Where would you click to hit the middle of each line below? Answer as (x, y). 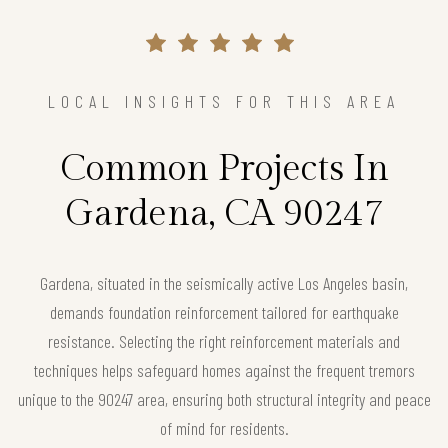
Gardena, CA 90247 (224, 213)
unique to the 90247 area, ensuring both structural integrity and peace (224, 398)
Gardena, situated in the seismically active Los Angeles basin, (224, 282)
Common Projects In (224, 168)
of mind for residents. (224, 427)
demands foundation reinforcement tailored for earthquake (224, 311)
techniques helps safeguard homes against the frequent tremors (224, 369)
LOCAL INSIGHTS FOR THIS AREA (224, 100)
